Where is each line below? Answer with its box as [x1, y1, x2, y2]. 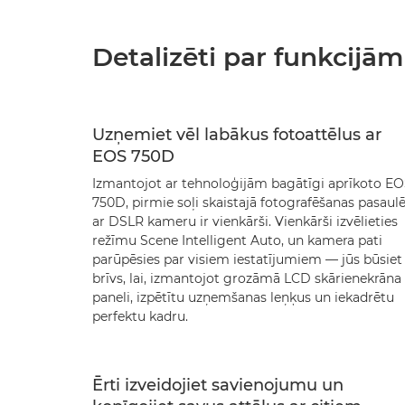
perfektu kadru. [92, 308, 188, 325]
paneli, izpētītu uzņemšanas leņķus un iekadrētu [92, 289, 394, 306]
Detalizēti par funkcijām [92, 42, 403, 72]
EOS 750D [92, 146, 174, 166]
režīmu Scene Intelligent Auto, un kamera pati [92, 232, 382, 249]
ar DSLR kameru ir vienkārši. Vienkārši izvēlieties [92, 213, 398, 230]
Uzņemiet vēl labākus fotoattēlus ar [92, 125, 381, 145]
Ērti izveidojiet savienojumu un [92, 375, 344, 395]
